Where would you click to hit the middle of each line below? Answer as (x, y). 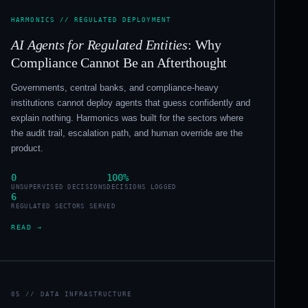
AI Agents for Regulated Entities (99, 44)
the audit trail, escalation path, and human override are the (127, 133)
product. (27, 148)
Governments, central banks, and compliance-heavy (115, 87)
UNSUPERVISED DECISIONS (59, 187)
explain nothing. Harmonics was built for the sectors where (128, 118)
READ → (27, 227)
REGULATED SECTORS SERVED (63, 206)
